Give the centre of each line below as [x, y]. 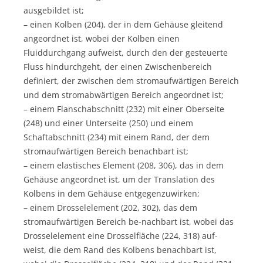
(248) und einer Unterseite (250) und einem [108, 123]
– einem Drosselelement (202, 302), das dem [110, 207]
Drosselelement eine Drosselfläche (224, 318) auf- [121, 235]
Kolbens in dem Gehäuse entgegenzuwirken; [112, 193]
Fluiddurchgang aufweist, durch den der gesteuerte [126, 52]
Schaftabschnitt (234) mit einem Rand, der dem [117, 137]
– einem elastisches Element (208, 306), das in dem [124, 165]
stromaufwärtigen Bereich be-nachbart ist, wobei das [129, 221]
